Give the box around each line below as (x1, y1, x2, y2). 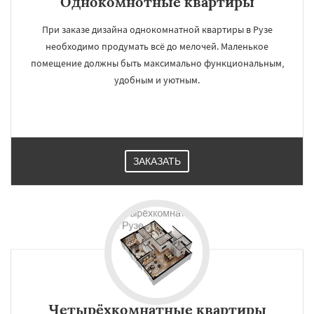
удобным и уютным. (114, 74, 200, 86)
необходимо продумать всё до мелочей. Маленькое (46, 40, 268, 53)
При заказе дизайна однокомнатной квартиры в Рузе (41, 23, 273, 36)
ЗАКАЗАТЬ (133, 156, 181, 167)
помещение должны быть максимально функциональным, (30, 57, 284, 69)
